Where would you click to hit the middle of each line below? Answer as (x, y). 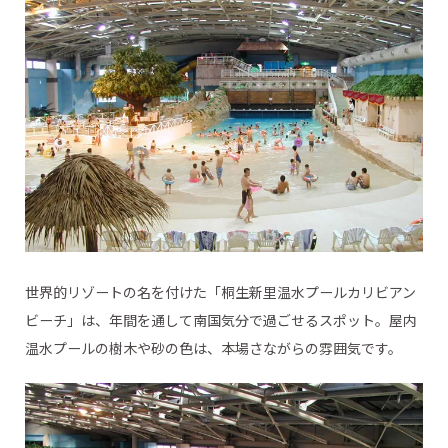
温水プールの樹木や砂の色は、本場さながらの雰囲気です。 (213, 347)
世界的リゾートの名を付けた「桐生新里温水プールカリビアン (220, 291)
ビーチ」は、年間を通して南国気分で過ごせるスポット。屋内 (220, 319)
